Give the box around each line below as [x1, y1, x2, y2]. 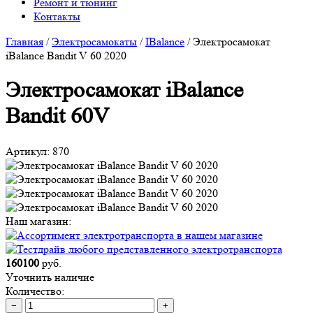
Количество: [6, 284, 64, 298]
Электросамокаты [52, 35, 137, 48]
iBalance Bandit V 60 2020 [6, 49, 126, 62]
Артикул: [6, 144, 50, 158]
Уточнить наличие [6, 270, 94, 284]
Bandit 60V [6, 103, 109, 129]
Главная [6, 35, 43, 48]
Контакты [34, 10, 80, 23]
